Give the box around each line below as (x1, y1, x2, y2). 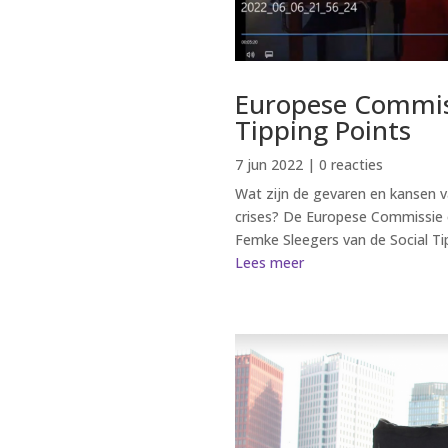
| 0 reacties (303, 154, 384, 174)
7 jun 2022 (235, 154, 304, 174)
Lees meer (235, 252, 305, 272)
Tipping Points (235, 111, 412, 148)
